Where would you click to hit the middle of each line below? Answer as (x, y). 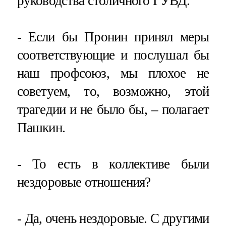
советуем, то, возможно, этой (113, 92)
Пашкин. (41, 128)
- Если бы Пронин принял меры (113, 37)
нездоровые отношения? (84, 182)
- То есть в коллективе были (113, 164)
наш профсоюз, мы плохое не (113, 73)
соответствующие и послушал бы (113, 55)
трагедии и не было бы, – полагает (113, 110)
